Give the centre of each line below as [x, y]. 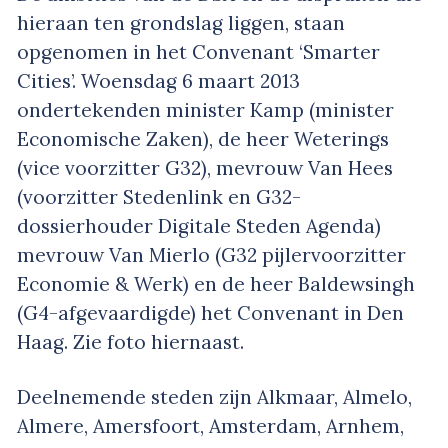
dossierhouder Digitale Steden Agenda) [199, 225]
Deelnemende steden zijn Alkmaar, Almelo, [214, 396]
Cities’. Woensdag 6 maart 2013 [158, 80]
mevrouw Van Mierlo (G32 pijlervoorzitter [211, 254]
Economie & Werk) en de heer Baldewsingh [216, 283]
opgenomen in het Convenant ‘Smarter [198, 51]
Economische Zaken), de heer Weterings [203, 138]
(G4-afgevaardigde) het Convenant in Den [210, 312]
